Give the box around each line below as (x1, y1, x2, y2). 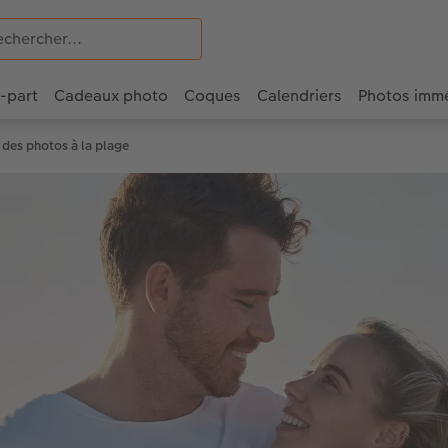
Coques (184, 84, 241, 108)
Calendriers (257, 84, 342, 108)
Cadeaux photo (54, 84, 168, 108)
